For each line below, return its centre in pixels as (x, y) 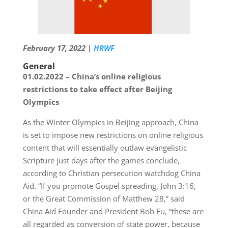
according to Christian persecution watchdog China (111, 173)
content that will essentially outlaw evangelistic (105, 148)
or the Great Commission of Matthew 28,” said (104, 199)
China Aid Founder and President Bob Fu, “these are (113, 211)
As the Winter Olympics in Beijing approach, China (110, 122)
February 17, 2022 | (58, 48)
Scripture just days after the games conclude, (101, 161)
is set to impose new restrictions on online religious (113, 135)
